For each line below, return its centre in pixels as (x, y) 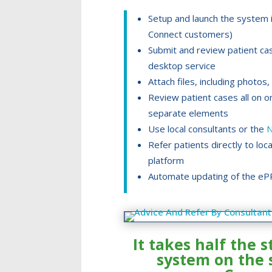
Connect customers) (191, 34)
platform (166, 161)
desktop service (182, 66)
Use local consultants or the (208, 129)
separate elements (189, 113)
